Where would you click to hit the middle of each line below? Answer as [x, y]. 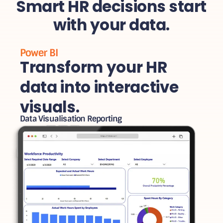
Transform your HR [94, 67]
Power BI [39, 53]
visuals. [50, 107]
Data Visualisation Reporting [71, 118]
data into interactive [99, 87]
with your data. [111, 25]
